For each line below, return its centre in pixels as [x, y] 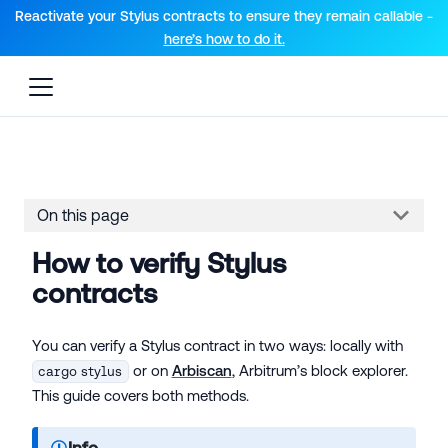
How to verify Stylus [159, 262]
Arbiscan [201, 370]
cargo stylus [80, 371]
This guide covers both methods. [140, 395]
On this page [82, 215]
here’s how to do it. [224, 39]
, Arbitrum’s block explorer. [319, 370]
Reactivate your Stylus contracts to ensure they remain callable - [224, 16]
